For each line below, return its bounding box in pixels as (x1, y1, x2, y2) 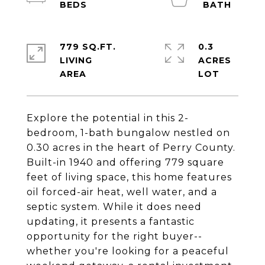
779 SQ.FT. (60, 41, 116, 52)
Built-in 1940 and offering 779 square (27, 157, 224, 168)
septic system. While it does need (27, 201, 202, 212)
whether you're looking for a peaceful (27, 245, 229, 257)
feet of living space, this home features (27, 172, 232, 183)
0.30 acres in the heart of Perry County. (27, 142, 235, 153)
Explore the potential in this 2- (27, 112, 189, 124)
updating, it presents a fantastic (27, 216, 195, 227)
